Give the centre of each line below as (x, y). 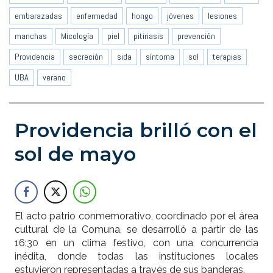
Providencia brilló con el (136, 130)
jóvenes (180, 16)
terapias (227, 57)
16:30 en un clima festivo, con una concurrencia (136, 243)
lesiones (222, 16)
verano (54, 77)
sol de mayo (75, 154)
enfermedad (97, 16)
